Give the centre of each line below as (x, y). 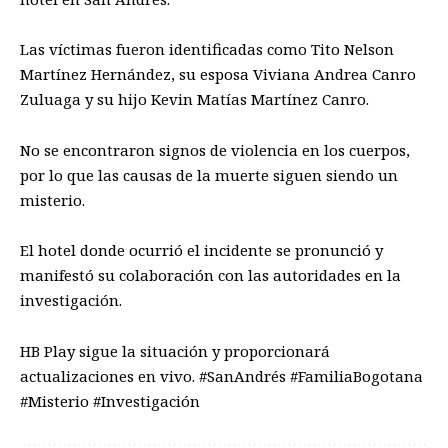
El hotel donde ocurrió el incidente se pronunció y (201, 250)
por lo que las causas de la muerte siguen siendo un (209, 174)
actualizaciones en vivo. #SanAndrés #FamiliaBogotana (221, 375)
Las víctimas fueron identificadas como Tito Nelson (207, 49)
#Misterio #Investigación (110, 400)
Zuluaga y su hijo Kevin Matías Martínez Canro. (194, 99)
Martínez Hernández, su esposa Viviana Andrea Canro (218, 74)
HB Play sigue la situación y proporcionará (175, 350)
